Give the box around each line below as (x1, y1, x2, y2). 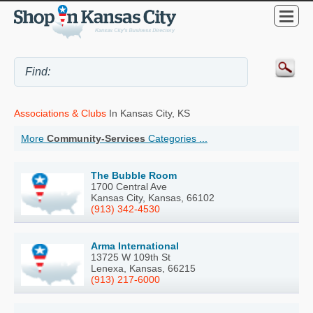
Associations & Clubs (14, 107, 106, 119)
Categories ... (145, 132, 208, 144)
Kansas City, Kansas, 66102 (91, 191, 214, 203)
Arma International (91, 240, 179, 252)
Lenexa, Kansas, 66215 (91, 262, 196, 274)
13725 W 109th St (91, 251, 170, 263)
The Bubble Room (91, 169, 177, 181)
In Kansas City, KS (106, 107, 190, 119)
